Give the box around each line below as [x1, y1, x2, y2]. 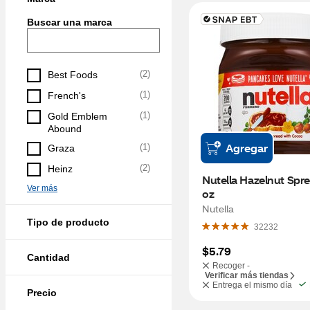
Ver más [27, 183, 57, 193]
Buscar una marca [27, 17, 112, 28]
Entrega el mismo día [212, 280, 292, 290]
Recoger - [212, 261, 250, 271]
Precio [27, 287, 57, 298]
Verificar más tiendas [205, 271, 289, 280]
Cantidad [27, 252, 70, 263]
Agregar [226, 140, 268, 155]
